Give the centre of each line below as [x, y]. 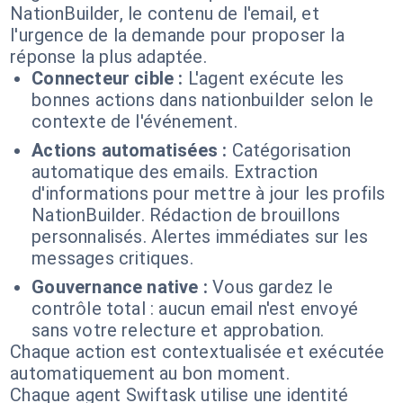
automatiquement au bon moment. [150, 373]
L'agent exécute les [266, 78]
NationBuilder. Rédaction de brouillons [186, 215]
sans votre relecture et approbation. [178, 330]
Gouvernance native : [120, 287]
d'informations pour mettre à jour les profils [209, 193]
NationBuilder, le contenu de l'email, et [165, 13]
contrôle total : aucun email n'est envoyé [195, 309]
